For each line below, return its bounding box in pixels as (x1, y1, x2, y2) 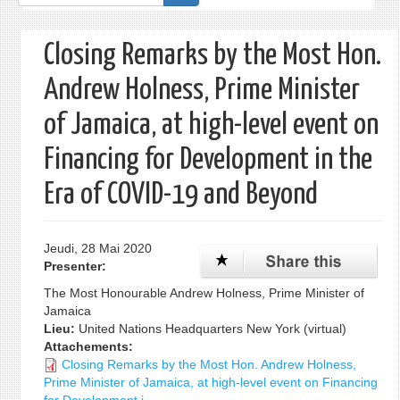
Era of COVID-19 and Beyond (43, 180, 318, 210)
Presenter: (43, 259, 110, 273)
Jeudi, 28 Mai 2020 (43, 241, 152, 255)
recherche (17, 37, 97, 62)
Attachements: (43, 339, 137, 354)
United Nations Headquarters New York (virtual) (78, 321, 346, 336)
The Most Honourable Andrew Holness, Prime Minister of (43, 286, 364, 300)
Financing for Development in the (43, 146, 372, 175)
